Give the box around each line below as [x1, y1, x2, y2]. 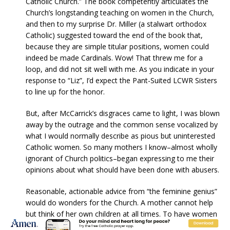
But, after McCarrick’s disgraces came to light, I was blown [26, 108, 220, 119]
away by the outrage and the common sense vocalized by [26, 120, 218, 130]
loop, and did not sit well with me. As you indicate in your [26, 64, 214, 74]
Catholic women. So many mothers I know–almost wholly [26, 142, 217, 152]
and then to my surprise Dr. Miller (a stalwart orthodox [26, 19, 206, 29]
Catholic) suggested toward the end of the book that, [26, 30, 203, 41]
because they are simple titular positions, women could [26, 42, 209, 52]
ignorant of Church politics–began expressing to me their [26, 154, 214, 164]
